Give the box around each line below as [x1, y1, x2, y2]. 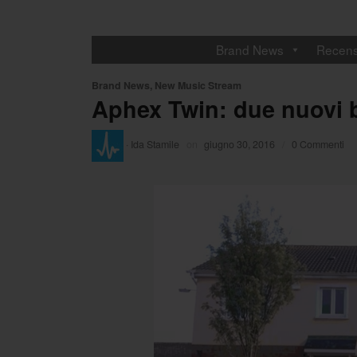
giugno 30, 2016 [204, 137, 276, 152]
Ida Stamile [131, 137, 179, 152]
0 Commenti [291, 137, 344, 152]
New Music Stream [155, 77, 241, 92]
